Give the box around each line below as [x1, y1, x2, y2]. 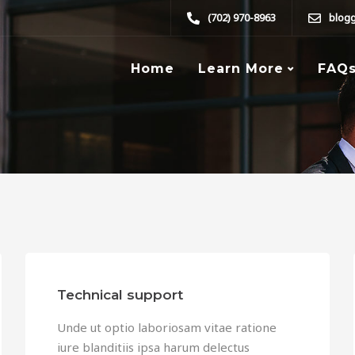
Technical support [57, 287, 184, 303]
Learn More [198, 61, 284, 76]
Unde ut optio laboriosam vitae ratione [57, 319, 277, 335]
